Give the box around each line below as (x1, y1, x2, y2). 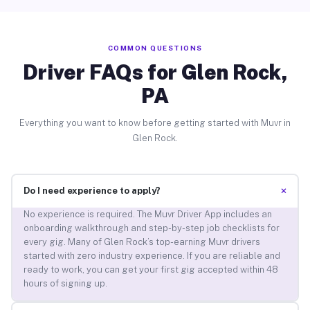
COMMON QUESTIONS (107, 43, 203, 52)
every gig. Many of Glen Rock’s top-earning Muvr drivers (23, 237, 260, 248)
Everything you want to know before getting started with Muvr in (19, 117, 291, 128)
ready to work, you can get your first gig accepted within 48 (23, 264, 278, 275)
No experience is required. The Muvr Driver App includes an (23, 209, 272, 220)
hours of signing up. (23, 278, 107, 289)
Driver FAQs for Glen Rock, (22, 59, 288, 84)
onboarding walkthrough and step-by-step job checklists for (23, 223, 280, 234)
